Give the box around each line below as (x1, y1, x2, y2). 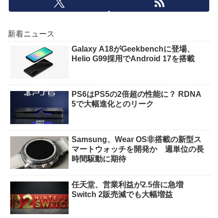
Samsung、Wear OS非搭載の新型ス (72, 135, 202, 144)
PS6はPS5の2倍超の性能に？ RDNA (72, 90, 202, 99)
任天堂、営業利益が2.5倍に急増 (72, 180, 192, 189)
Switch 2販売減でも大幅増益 (72, 190, 173, 199)
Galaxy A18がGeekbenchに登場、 (72, 45, 195, 54)
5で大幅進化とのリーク (72, 100, 154, 109)
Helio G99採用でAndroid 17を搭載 (72, 54, 195, 63)
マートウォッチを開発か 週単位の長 (72, 145, 204, 153)
